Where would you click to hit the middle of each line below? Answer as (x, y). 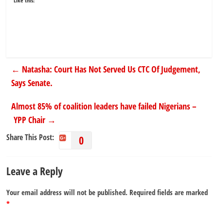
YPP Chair (29, 120)
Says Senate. (32, 83)
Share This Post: (30, 137)
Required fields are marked (169, 192)
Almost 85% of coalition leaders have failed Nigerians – (104, 106)
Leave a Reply (35, 171)
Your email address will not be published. (67, 192)
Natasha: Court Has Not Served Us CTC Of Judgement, (110, 69)
